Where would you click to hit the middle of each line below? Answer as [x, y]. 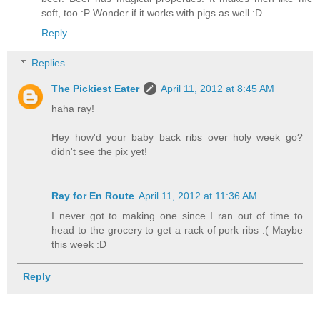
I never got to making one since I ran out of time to [177, 216]
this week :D [79, 245]
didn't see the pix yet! [100, 152]
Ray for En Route [93, 196]
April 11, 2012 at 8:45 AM [218, 89]
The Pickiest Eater [96, 89]
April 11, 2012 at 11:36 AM [198, 196]
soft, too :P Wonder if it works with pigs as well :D [152, 13]
